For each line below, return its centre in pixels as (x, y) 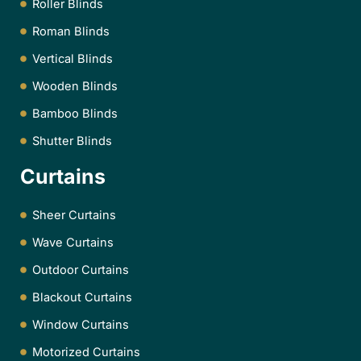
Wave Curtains (73, 243)
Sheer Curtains (74, 216)
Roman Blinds (71, 32)
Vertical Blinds (73, 59)
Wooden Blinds (75, 87)
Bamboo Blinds (75, 114)
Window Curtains (81, 325)
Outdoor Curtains (81, 270)
